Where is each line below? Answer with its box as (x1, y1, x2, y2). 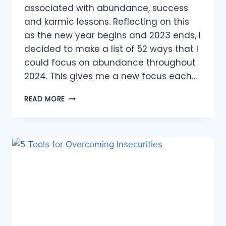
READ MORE (24, 94, 66, 104)
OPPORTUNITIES (65, 92, 120, 102)
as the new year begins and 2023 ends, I (24, 29, 201, 42)
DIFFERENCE (65, 134, 106, 144)
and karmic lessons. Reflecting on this (24, 16, 189, 28)
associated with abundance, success (24, 2, 188, 15)
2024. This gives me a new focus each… (24, 70, 197, 83)
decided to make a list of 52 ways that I (24, 43, 198, 55)
